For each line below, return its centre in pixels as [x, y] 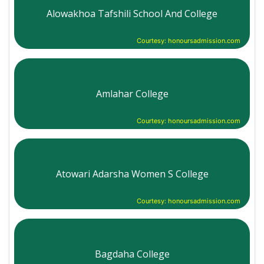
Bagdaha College [132, 254]
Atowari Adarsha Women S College [132, 174]
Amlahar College [132, 93]
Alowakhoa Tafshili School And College [132, 13]
